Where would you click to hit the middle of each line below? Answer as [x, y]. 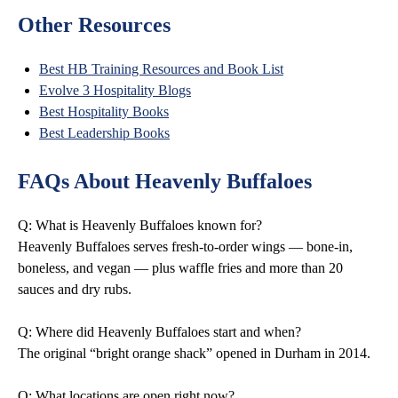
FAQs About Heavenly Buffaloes [165, 181]
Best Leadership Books [104, 133]
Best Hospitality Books [104, 111]
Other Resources [94, 25]
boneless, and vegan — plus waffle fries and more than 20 [180, 268]
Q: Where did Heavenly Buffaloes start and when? [159, 332]
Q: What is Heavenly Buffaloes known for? [140, 225]
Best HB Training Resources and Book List [161, 69]
